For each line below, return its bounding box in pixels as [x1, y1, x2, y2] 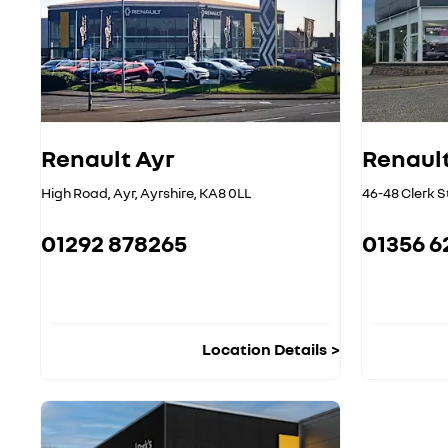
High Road [41, 184, 108, 202]
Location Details [202, 339, 327, 360]
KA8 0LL [199, 184, 251, 202]
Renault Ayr [41, 143, 175, 173]
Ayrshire [140, 184, 194, 202]
